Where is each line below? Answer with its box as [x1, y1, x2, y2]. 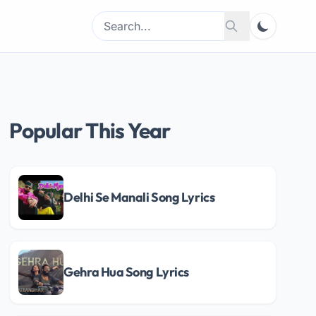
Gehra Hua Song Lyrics [63, 264, 189, 280]
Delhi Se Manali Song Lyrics [63, 189, 215, 205]
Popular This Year [9, 117, 171, 144]
